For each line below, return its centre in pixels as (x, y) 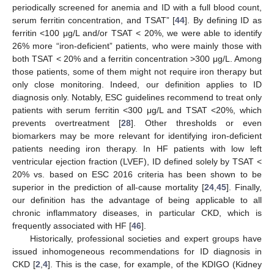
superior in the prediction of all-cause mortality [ (108, 187)
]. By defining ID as (224, 20)
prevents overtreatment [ (67, 123)
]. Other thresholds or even (196, 123)
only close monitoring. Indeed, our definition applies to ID (137, 84)
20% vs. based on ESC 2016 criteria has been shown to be (137, 174)
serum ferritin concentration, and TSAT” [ (94, 20)
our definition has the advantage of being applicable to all (137, 200)
